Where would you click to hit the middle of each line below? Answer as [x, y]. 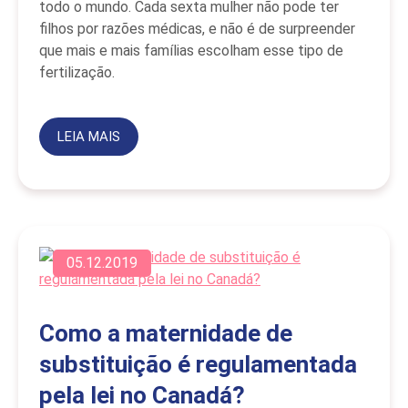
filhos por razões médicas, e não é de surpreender [197, 29]
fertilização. [77, 72]
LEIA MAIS [88, 137]
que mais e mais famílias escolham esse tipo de [191, 51]
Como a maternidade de [166, 333]
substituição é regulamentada [198, 364]
